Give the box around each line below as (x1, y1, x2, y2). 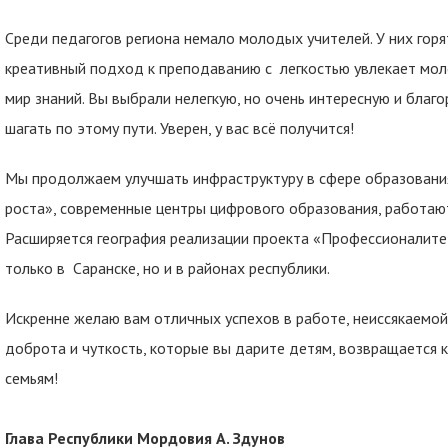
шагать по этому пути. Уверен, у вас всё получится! (5, 118, 354, 138)
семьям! (5, 368, 58, 388)
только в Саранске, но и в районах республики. (5, 258, 330, 278)
